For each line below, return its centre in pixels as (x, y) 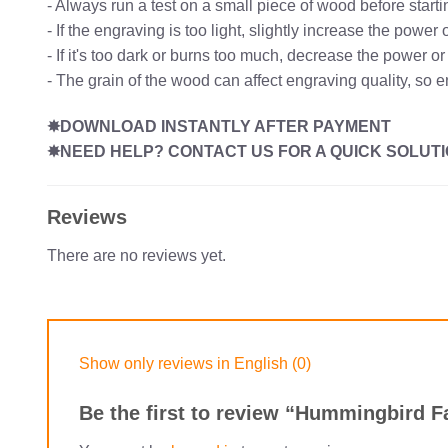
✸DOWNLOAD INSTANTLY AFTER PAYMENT (219, 127)
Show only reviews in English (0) (195, 363)
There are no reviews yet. (136, 256)
